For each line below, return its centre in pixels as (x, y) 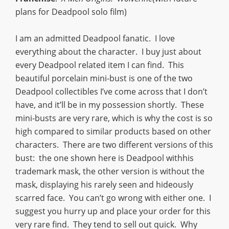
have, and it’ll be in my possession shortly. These (110, 105)
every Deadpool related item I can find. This (100, 65)
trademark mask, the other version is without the (110, 171)
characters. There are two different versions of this (114, 144)
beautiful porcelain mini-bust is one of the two (104, 78)
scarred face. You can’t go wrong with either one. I (113, 198)
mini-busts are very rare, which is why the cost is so (114, 118)
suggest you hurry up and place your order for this (113, 211)
